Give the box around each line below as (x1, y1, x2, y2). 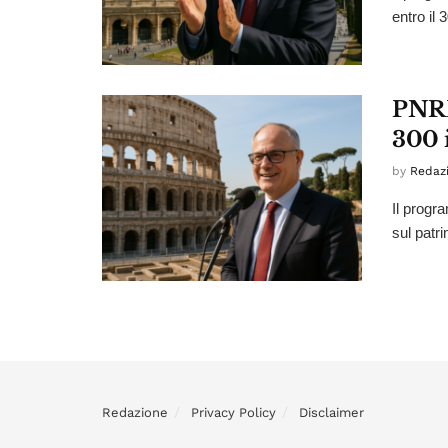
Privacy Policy (191, 404, 276, 420)
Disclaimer (299, 404, 364, 420)
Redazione (102, 404, 168, 420)
